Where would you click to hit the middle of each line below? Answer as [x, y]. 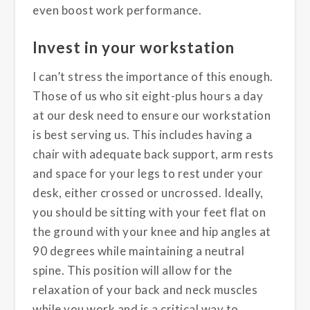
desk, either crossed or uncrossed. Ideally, [148, 193]
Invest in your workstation [134, 48]
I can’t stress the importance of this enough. [153, 77]
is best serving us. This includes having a [143, 135]
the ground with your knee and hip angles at [152, 232]
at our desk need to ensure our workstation [152, 116]
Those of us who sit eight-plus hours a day [148, 96]
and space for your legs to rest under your [148, 174]
